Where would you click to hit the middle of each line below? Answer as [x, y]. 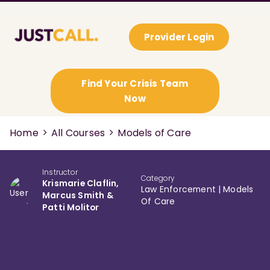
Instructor [60, 172]
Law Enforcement [178, 189]
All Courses [78, 133]
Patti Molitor [71, 207]
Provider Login [179, 37]
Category [158, 178]
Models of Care [155, 133]
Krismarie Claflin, [81, 183]
